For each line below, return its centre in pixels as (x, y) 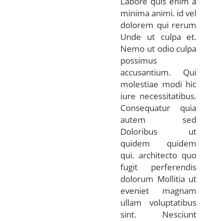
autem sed (159, 120)
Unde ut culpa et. (159, 37)
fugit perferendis (159, 167)
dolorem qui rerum (159, 25)
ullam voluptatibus (159, 203)
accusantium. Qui (159, 73)
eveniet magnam (159, 191)
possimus (139, 61)
